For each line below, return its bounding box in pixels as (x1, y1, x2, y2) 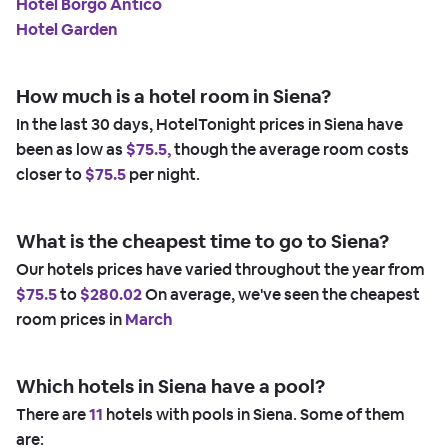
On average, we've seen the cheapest (142, 283, 420, 305)
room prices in (16, 308, 125, 330)
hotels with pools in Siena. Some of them (103, 403, 405, 425)
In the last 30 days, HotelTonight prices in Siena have (16, 113, 403, 135)
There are (16, 403, 89, 425)
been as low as (16, 138, 126, 160)
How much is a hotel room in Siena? (16, 83, 331, 109)
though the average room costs (171, 138, 409, 160)
